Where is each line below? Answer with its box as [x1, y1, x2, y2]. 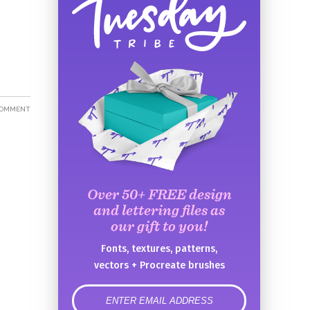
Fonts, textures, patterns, [101, 243, 217, 255]
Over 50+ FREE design [86, 185, 232, 203]
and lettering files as [93, 201, 225, 219]
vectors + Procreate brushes [93, 259, 225, 272]
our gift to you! [111, 217, 208, 235]
